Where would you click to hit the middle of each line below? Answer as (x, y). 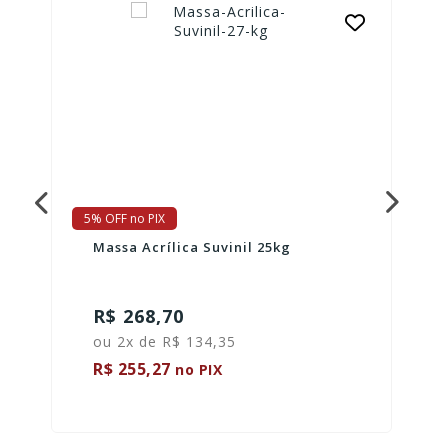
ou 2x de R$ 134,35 (165, 341)
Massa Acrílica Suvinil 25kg (192, 246)
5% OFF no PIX (124, 218)
